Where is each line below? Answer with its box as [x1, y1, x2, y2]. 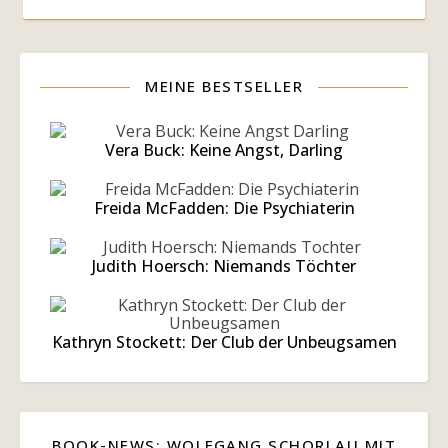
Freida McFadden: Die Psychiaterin [93, 197, 355, 220]
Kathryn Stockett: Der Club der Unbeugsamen [51, 331, 397, 354]
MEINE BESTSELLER [145, 76, 303, 97]
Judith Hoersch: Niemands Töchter [92, 255, 356, 278]
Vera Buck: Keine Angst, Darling [105, 139, 343, 162]
